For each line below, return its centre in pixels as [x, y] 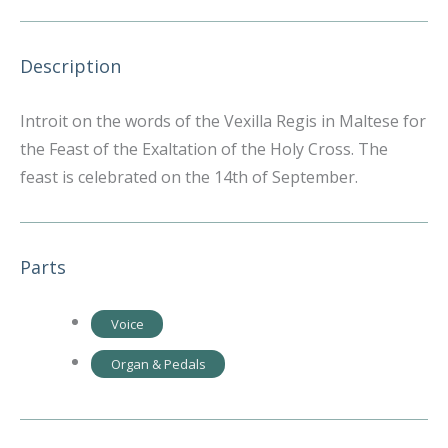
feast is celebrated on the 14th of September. [189, 177]
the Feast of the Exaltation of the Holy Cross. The [204, 149]
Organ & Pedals [158, 364]
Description [70, 66]
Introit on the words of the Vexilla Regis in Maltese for [223, 121]
